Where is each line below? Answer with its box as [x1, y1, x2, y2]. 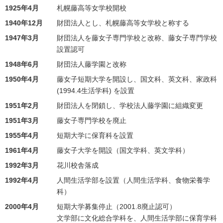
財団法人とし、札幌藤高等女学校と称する [57, 19, 189, 27]
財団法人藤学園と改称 [57, 60, 126, 68]
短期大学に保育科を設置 [57, 131, 133, 139]
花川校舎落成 [57, 161, 99, 169]
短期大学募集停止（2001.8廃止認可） [57, 203, 176, 211]
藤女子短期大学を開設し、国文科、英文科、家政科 [57, 75, 217, 83]
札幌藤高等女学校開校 [57, 4, 126, 12]
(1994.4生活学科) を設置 [57, 87, 134, 95]
